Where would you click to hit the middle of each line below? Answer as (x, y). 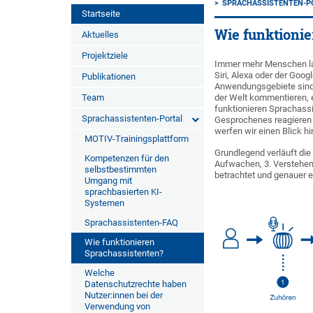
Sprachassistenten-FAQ (131, 223)
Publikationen (109, 77)
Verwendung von (117, 306)
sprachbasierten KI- (123, 192)
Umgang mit (108, 181)
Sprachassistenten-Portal (132, 118)
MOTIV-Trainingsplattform (137, 139)
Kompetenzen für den (127, 158)
